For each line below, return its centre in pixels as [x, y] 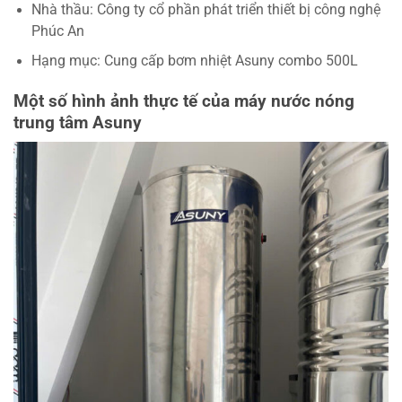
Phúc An [58, 32]
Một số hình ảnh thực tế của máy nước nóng [184, 101]
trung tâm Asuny [78, 122]
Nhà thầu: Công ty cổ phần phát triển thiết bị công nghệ [206, 10]
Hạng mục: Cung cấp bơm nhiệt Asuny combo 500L [195, 61]
